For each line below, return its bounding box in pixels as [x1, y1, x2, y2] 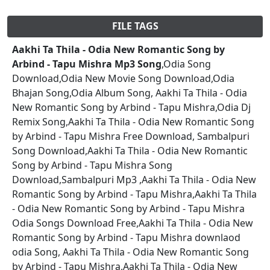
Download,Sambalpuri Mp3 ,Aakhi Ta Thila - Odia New [12, 172, 256, 186]
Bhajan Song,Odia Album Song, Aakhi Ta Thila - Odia [12, 86, 247, 99]
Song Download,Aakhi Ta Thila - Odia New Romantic [12, 143, 248, 157]
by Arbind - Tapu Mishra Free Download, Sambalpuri [12, 129, 250, 143]
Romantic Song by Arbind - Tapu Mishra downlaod [12, 230, 240, 244]
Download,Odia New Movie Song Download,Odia [12, 71, 234, 85]
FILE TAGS [111, 19, 159, 33]
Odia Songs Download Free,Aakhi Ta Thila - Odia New [12, 216, 253, 230]
